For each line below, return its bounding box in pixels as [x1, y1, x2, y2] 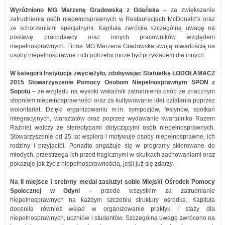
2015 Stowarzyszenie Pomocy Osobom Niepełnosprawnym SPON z [10, 79, 215, 86]
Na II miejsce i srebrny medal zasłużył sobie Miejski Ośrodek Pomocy [10, 178, 215, 185]
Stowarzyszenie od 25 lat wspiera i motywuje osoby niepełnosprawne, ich [10, 133, 215, 140]
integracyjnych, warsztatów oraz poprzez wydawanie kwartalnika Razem [10, 115, 215, 122]
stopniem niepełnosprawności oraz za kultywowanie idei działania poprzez [10, 97, 215, 104]
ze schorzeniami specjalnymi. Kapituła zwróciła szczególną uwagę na [10, 25, 215, 32]
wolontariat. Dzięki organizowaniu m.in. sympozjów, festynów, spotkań [10, 106, 215, 113]
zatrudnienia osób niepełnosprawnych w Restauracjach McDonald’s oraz [10, 16, 215, 23]
